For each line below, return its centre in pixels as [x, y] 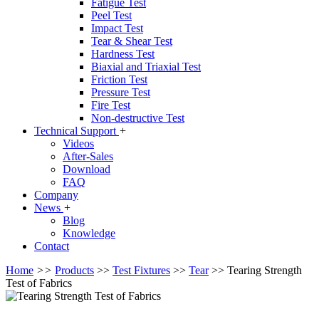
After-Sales [88, 156]
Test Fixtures [141, 270]
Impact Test [117, 28]
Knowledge [89, 233]
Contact [52, 246]
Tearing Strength [265, 270]
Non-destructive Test [138, 118]
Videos [78, 143]
